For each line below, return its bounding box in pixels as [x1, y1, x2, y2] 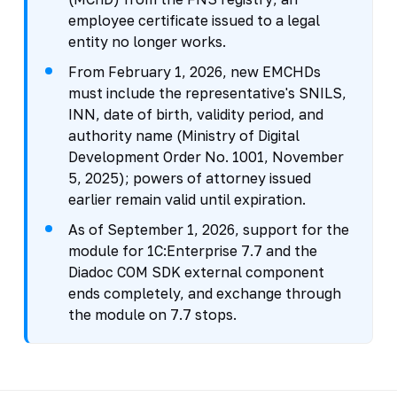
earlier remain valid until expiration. [67, 190, 306, 208]
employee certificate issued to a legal [67, 11, 320, 29]
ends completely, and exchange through [67, 284, 341, 302]
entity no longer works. [67, 32, 226, 51]
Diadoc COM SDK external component [67, 262, 324, 281]
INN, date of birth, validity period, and [67, 105, 323, 123]
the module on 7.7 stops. [67, 305, 237, 323]
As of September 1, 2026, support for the [67, 220, 349, 238]
